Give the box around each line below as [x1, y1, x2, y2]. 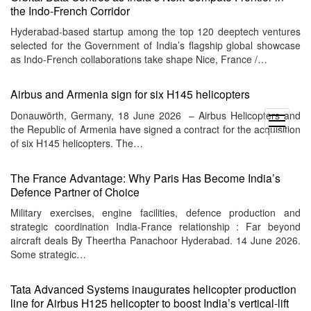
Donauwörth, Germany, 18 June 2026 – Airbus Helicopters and [10, 108, 301, 122]
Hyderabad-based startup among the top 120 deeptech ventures [10, 24, 301, 39]
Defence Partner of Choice [10, 183, 140, 199]
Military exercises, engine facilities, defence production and [10, 205, 301, 220]
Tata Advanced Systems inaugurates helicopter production [10, 281, 296, 297]
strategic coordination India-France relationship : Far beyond [10, 219, 301, 234]
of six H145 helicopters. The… [10, 135, 143, 150]
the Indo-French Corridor [10, 2, 130, 18]
